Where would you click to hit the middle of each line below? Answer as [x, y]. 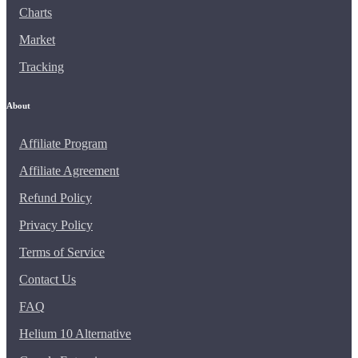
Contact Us [48, 279]
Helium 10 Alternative [75, 333]
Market [37, 39]
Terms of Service [62, 252]
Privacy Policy [56, 225]
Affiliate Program [63, 143]
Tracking [42, 66]
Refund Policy [56, 197]
